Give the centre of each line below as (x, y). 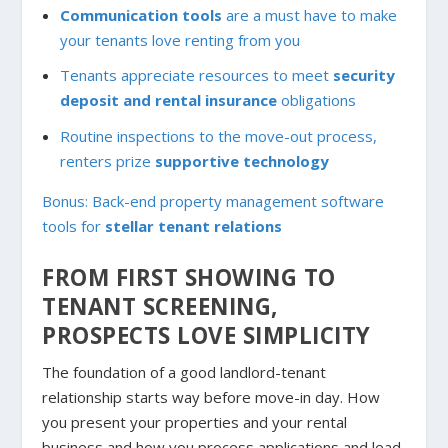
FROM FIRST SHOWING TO (189, 277)
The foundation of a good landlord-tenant (184, 371)
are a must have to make (309, 14)
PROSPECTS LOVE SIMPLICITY (206, 335)
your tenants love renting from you (179, 39)
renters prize (105, 160)
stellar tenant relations (192, 225)
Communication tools (140, 14)
